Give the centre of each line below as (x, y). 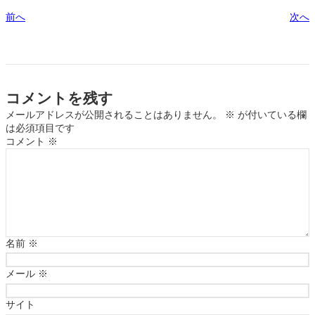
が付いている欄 (271, 114)
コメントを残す (59, 98)
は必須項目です (40, 128)
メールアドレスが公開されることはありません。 (114, 114)
